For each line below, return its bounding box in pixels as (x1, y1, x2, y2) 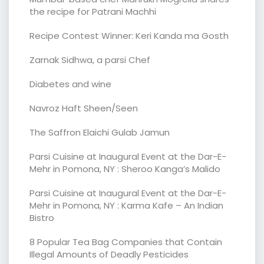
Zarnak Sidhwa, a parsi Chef (29, 53, 150, 66)
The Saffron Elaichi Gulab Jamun (29, 126, 170, 138)
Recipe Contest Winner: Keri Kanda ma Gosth (29, 29, 229, 42)
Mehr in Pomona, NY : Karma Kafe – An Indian (29, 199, 223, 212)
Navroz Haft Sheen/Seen (29, 101, 138, 114)
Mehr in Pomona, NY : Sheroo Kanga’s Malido (29, 162, 220, 175)
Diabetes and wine (29, 77, 111, 90)
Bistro (29, 211, 54, 224)
